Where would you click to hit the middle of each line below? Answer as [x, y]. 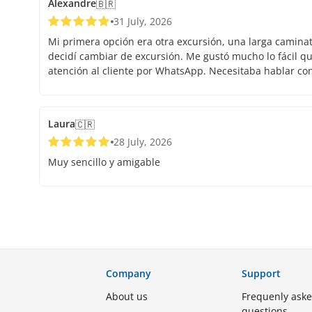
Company [128, 274]
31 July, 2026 [143, 22]
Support [262, 274]
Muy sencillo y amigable [104, 162]
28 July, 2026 [143, 142]
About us [127, 297]
